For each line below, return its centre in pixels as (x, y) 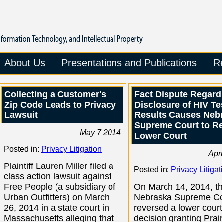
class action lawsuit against (58, 176)
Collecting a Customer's (55, 94)
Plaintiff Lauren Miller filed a (59, 166)
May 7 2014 (100, 133)
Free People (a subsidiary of (60, 187)
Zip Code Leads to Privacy (60, 105)
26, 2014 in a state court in (56, 208)
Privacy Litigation (71, 149)
